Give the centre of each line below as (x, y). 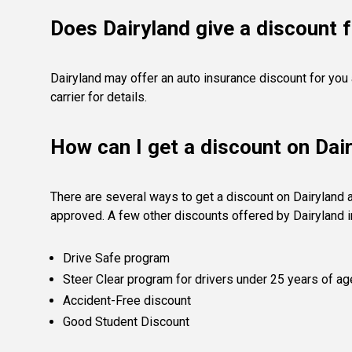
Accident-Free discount (127, 301)
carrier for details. (99, 97)
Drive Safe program (116, 258)
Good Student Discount (126, 322)
